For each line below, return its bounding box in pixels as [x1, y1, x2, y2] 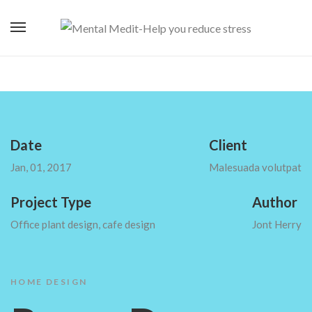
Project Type [10, 194, 91, 210]
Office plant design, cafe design [10, 218, 155, 231]
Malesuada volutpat [209, 161, 302, 173]
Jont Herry [252, 218, 302, 231]
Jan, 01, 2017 [10, 161, 72, 173]
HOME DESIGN [10, 276, 88, 287]
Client [209, 136, 247, 153]
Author [252, 194, 297, 210]
